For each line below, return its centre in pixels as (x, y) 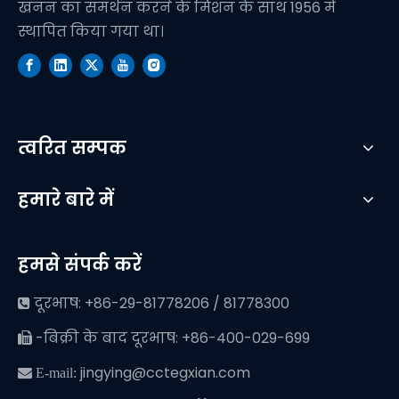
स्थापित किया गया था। (91, 32)
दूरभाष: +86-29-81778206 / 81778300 (160, 304)
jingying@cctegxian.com (165, 373)
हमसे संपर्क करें (80, 265)
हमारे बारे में (66, 200)
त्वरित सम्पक (72, 148)
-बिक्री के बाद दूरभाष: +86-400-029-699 (171, 338)
